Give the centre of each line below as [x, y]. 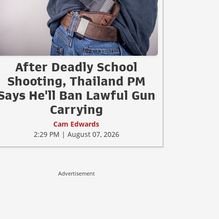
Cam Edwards [76, 124]
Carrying [76, 109]
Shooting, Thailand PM [76, 81]
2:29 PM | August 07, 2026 [76, 134]
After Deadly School [76, 67]
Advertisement [76, 173]
